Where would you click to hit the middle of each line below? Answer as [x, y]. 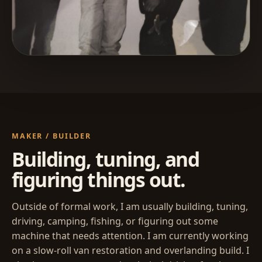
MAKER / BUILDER [52, 136]
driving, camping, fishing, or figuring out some [115, 221]
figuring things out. [99, 180]
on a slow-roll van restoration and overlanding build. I [130, 250]
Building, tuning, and [106, 159]
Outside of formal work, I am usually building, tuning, [130, 206]
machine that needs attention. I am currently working [130, 236]
